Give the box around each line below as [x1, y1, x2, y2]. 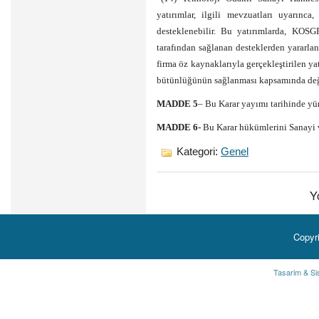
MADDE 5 [157, 98, 198, 109]
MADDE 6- [157, 121, 201, 132]
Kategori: [174, 145, 221, 157]
